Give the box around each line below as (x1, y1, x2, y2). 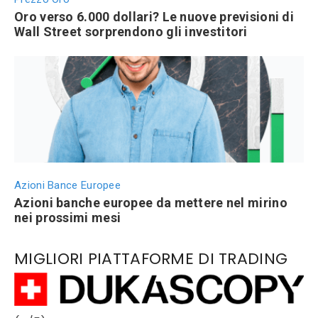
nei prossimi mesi (14, 210, 121, 226)
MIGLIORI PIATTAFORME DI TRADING (14, 248, 288, 270)
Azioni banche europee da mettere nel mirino (14, 195, 287, 211)
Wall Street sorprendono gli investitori (14, 24, 248, 40)
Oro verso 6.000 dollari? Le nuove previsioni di (14, 9, 295, 25)
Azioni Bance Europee (14, 179, 121, 192)
